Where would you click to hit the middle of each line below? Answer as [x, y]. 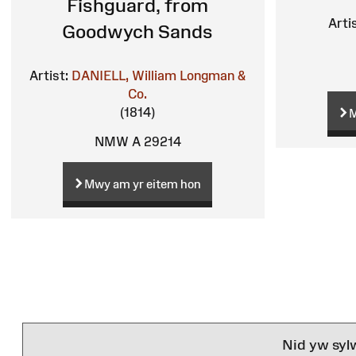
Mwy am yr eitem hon [143, 184]
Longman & [213, 76]
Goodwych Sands [138, 32]
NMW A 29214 [137, 142]
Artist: [49, 76]
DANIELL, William [124, 76]
